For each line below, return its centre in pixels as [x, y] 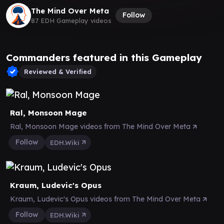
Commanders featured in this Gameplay [104, 57]
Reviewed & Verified [58, 71]
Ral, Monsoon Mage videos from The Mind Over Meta [101, 126]
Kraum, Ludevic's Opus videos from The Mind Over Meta [106, 199]
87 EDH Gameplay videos [71, 20]
